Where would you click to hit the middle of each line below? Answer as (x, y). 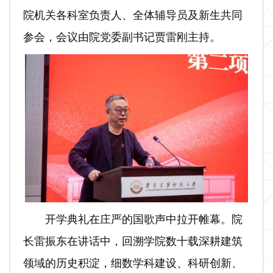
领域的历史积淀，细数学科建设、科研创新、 (133, 264)
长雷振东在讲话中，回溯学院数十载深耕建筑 (133, 242)
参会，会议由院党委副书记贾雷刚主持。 (122, 37)
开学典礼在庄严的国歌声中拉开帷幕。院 (144, 220)
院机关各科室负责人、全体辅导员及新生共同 (133, 15)
